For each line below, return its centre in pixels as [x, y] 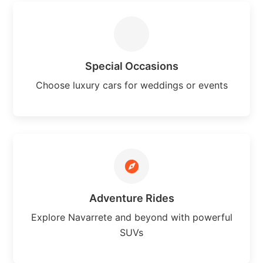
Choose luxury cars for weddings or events [131, 85]
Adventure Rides [131, 198]
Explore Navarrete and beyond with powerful [131, 217]
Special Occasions [131, 66]
